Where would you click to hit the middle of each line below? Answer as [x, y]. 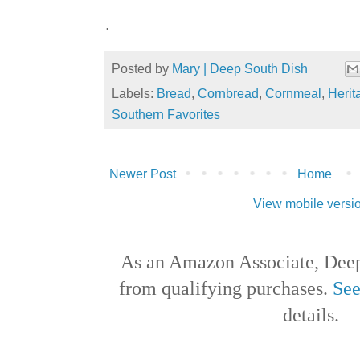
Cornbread [228, 94]
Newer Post [143, 174]
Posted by [142, 68]
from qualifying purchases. [226, 289]
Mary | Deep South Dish [240, 68]
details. [311, 315]
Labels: [134, 94]
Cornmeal [293, 94]
